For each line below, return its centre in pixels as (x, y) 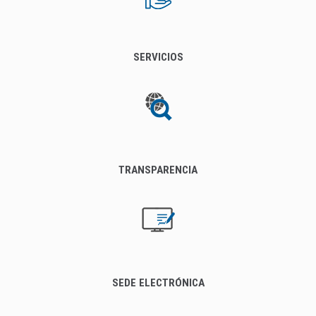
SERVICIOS (158, 57)
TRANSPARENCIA (158, 170)
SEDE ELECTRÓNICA (158, 282)
